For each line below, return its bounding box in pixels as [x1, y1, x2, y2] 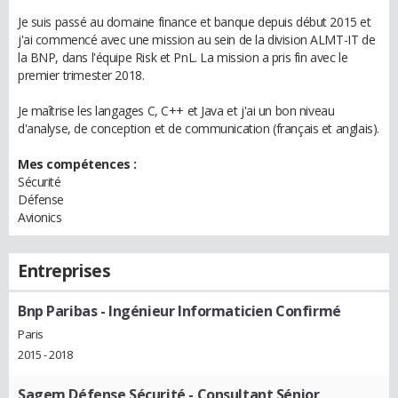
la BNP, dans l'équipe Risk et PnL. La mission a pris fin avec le [18, 49, 348, 66]
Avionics [18, 209, 62, 226]
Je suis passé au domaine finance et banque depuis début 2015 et [18, 13, 371, 30]
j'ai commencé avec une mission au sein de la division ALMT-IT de [18, 31, 376, 48]
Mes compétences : [18, 155, 137, 172]
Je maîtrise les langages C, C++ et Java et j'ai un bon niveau [18, 102, 335, 119]
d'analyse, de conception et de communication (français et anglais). [18, 120, 379, 137]
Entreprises [18, 259, 111, 283]
